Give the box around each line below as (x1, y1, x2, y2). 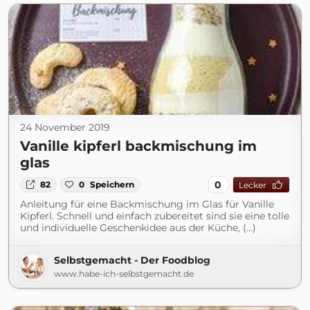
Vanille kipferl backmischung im (20, 138, 257, 154)
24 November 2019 (20, 121, 110, 134)
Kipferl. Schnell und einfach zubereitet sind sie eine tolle (20, 210, 289, 222)
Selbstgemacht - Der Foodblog (54, 254, 210, 266)
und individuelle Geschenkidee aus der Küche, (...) (20, 221, 256, 234)
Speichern (90, 179, 135, 190)
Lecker (238, 179, 266, 190)
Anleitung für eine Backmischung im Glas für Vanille (20, 198, 274, 210)
